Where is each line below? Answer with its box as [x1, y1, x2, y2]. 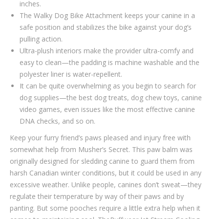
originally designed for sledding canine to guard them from [10, 156, 195, 166]
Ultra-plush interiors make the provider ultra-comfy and [20, 46, 194, 55]
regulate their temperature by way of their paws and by [10, 192, 184, 201]
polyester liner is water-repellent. [20, 69, 122, 79]
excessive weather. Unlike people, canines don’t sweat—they [10, 180, 201, 189]
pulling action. [20, 34, 63, 44]
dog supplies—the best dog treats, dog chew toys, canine [20, 93, 202, 102]
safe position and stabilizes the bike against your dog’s [20, 22, 192, 32]
